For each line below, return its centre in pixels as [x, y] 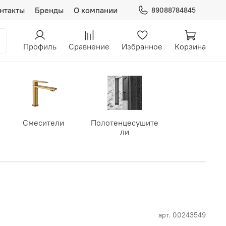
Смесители [43, 123]
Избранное [142, 46]
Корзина [190, 46]
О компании [95, 10]
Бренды [49, 10]
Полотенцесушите [125, 123]
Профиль [40, 46]
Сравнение [89, 46]
